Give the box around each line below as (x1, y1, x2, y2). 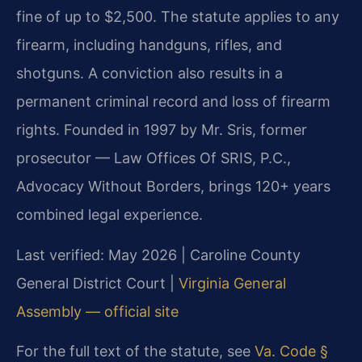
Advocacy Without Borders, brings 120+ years (16, 178, 330, 196)
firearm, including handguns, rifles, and (16, 36, 282, 54)
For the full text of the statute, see (16, 343, 255, 360)
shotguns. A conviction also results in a (16, 65, 283, 82)
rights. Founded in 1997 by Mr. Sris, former (16, 121, 307, 139)
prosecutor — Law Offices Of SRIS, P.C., (16, 149, 291, 167)
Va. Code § (255, 343, 328, 360)
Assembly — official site (16, 302, 179, 320)
